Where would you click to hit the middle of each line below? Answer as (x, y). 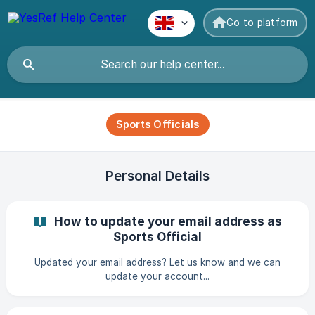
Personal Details (157, 176)
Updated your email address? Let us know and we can (157, 262)
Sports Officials (157, 124)
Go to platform (262, 22)
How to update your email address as (168, 221)
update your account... (157, 276)
